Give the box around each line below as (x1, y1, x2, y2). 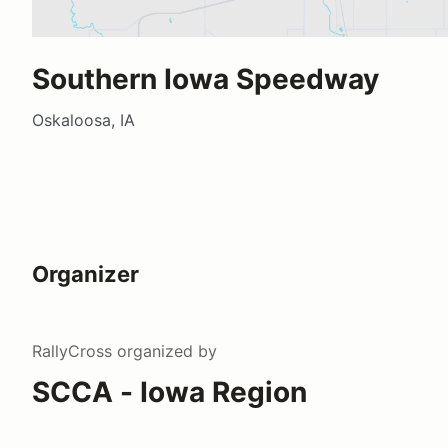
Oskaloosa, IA (32, 109, 135, 130)
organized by (112, 340, 217, 361)
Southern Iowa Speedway (32, 61, 379, 96)
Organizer (32, 260, 139, 287)
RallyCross (32, 340, 112, 361)
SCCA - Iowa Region (32, 374, 307, 409)
